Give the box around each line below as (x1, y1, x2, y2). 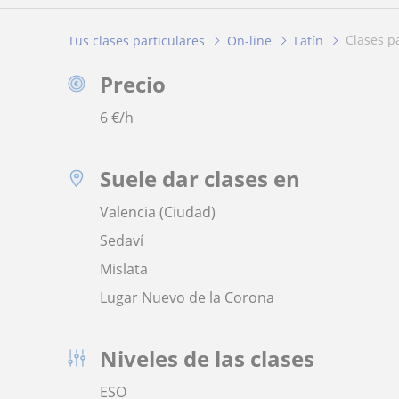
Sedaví (100, 230, 143, 250)
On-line (227, 31, 272, 49)
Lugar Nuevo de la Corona (100, 287, 274, 307)
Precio (100, 69, 166, 99)
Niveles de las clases (100, 343, 314, 373)
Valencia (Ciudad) (100, 201, 216, 222)
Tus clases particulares (68, 31, 205, 49)
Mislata (100, 258, 148, 279)
